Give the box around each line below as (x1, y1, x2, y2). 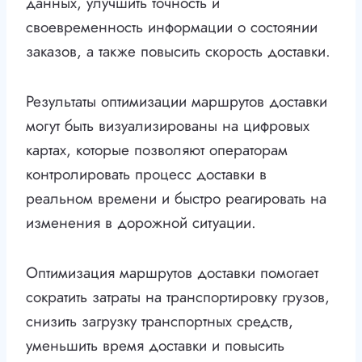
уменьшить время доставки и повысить (26, 335, 284, 357)
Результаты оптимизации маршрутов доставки (26, 90, 327, 113)
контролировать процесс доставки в (26, 163, 267, 186)
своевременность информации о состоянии (26, 16, 318, 39)
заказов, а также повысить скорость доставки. (26, 40, 330, 63)
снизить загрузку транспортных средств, (26, 310, 293, 333)
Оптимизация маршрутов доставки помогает (26, 262, 318, 284)
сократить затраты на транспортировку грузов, (26, 286, 330, 309)
